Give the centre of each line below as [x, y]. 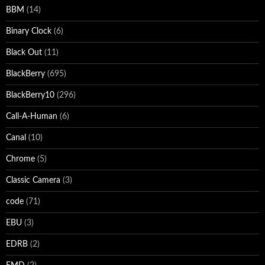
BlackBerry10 [30, 96]
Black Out [24, 53]
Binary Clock [29, 32]
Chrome [20, 159]
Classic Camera [33, 181]
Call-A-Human [32, 117]
